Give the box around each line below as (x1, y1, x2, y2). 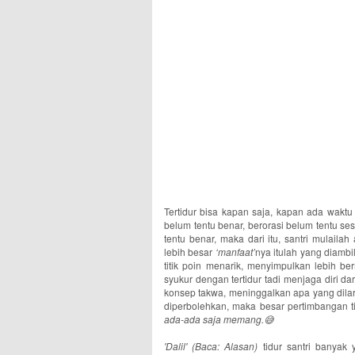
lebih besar (164, 245, 216, 258)
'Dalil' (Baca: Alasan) (164, 339, 258, 353)
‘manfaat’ (215, 245, 255, 258)
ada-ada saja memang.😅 (164, 312, 274, 326)
